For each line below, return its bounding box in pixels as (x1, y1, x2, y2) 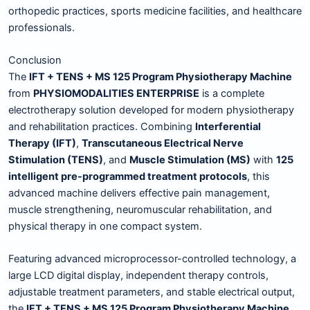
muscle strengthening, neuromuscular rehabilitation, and (8, 203, 272, 216)
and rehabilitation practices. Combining (8, 120, 195, 133)
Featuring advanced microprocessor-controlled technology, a (8, 253, 296, 266)
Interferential (195, 120, 261, 133)
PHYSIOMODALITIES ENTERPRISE (33, 87, 199, 100)
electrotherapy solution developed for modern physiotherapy (8, 104, 294, 116)
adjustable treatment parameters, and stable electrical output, (8, 286, 295, 299)
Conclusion (8, 54, 62, 66)
